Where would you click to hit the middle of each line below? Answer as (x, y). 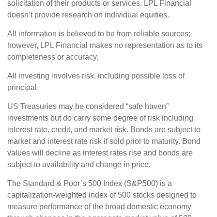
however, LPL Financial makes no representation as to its (105, 45)
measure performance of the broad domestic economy (99, 206)
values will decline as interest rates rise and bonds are (100, 153)
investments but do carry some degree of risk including (100, 118)
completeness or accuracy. (53, 57)
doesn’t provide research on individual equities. (88, 15)
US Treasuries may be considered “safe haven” (88, 106)
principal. (23, 87)
